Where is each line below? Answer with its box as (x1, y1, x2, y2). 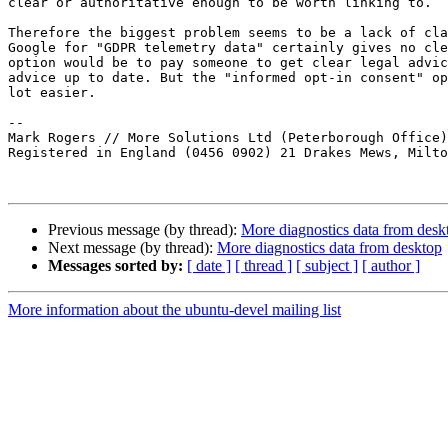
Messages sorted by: (48, 257, 183, 275)
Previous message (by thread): (48, 221, 241, 239)
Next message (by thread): (48, 239, 217, 257)
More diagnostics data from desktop (217, 239, 442, 257)
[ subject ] (296, 257, 358, 275)
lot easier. (8, 85, 96, 101)
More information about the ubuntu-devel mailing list (8, 301, 341, 319)
